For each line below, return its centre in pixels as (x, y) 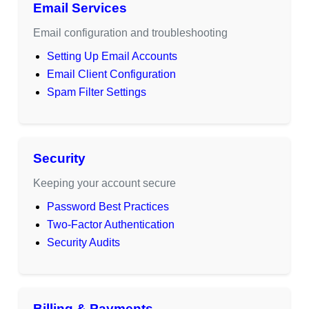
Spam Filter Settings (97, 92)
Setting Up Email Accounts (112, 56)
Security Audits (83, 242)
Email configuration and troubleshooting (130, 32)
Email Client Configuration (111, 74)
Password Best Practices (108, 206)
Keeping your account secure (104, 183)
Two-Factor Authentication (111, 224)
